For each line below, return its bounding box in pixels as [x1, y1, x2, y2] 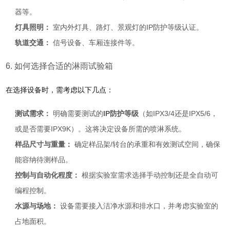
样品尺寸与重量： [15, 140, 73, 148]
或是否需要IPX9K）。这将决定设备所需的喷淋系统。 [15, 125, 186, 133]
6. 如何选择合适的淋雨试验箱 [6, 62, 113, 70]
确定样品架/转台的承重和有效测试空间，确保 [72, 140, 221, 148]
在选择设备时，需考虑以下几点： [6, 86, 114, 94]
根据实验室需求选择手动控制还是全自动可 [80, 171, 219, 179]
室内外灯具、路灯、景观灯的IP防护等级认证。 [51, 23, 204, 31]
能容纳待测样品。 [15, 156, 73, 164]
